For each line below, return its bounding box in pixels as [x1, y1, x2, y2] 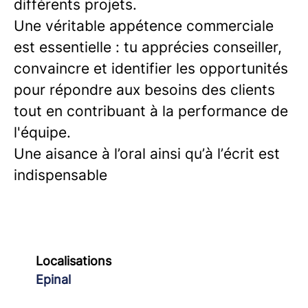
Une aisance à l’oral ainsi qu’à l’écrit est [14, 145, 280, 162]
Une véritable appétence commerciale [14, 17, 274, 34]
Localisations [36, 254, 111, 268]
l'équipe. [14, 124, 71, 141]
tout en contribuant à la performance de [14, 102, 288, 120]
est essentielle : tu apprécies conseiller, [14, 38, 282, 56]
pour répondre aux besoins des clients [14, 81, 275, 98]
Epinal [36, 272, 71, 287]
